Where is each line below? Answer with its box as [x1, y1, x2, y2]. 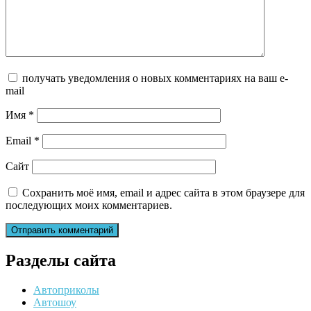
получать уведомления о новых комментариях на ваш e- [22, 72, 288, 85]
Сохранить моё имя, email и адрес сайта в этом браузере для [22, 187, 305, 199]
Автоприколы [33, 283, 99, 296]
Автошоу [33, 296, 76, 308]
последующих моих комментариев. [6, 199, 172, 212]
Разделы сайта [6, 251, 116, 269]
